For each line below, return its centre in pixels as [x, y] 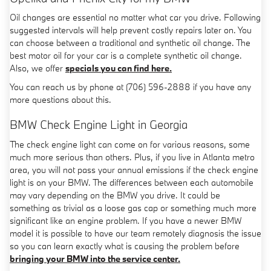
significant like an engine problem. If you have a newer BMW [126, 220]
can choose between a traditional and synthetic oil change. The [130, 43]
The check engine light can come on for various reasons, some [130, 144]
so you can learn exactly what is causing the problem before [125, 246]
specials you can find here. [119, 68]
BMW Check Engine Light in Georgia [99, 125]
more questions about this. [60, 100]
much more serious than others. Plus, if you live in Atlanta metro [132, 157]
